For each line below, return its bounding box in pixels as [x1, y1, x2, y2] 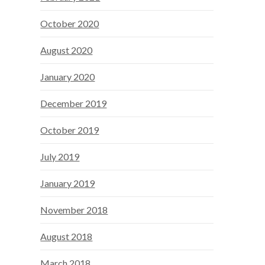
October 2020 [40, 18, 99, 30]
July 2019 [40, 151, 80, 163]
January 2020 [40, 71, 95, 83]
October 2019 [40, 124, 99, 136]
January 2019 [40, 177, 95, 189]
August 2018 [40, 231, 93, 243]
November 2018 [40, 204, 108, 216]
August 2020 [40, 44, 93, 56]
